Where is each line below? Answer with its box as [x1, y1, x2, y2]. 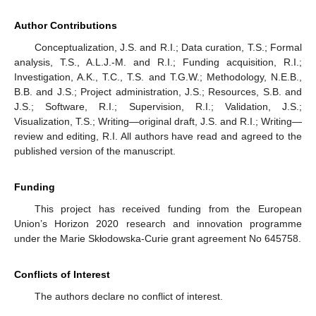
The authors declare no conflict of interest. [34, 290, 223, 302]
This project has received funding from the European [34, 202, 302, 214]
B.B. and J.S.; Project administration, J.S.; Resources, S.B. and [14, 85, 302, 97]
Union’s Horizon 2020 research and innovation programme [14, 217, 302, 229]
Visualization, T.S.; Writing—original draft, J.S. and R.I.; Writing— [14, 115, 302, 127]
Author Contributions [14, 19, 117, 31]
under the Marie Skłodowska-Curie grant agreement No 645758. [14, 232, 301, 244]
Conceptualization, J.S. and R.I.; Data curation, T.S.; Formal [34, 41, 302, 53]
